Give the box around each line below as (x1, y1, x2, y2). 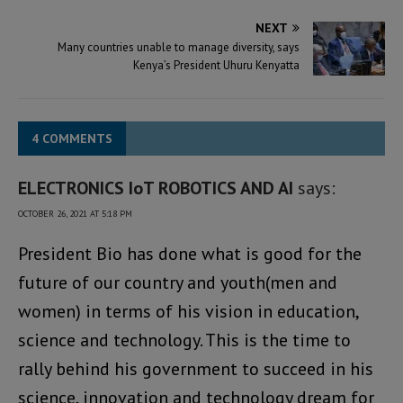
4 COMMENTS (31, 130, 112, 147)
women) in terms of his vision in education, (18, 299, 358, 323)
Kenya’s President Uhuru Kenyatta (133, 57, 300, 73)
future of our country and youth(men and (18, 270, 337, 294)
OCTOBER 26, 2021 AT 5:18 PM (18, 207, 132, 219)
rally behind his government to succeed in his (18, 356, 373, 381)
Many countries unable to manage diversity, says (58, 39, 300, 55)
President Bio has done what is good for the (18, 241, 362, 265)
